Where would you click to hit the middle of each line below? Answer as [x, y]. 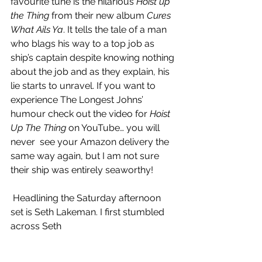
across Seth [37, 226]
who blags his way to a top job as [84, 44]
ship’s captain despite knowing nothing [94, 58]
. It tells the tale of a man [116, 30]
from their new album [98, 16]
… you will [141, 128]
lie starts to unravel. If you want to [84, 86]
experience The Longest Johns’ [78, 100]
